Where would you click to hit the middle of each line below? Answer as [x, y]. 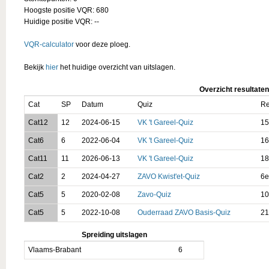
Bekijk [35, 67]
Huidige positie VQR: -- [62, 21]
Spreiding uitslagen [114, 234]
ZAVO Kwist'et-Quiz [168, 176]
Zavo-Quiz [154, 194]
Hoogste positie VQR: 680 [66, 10]
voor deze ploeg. [102, 44]
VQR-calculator [49, 44]
